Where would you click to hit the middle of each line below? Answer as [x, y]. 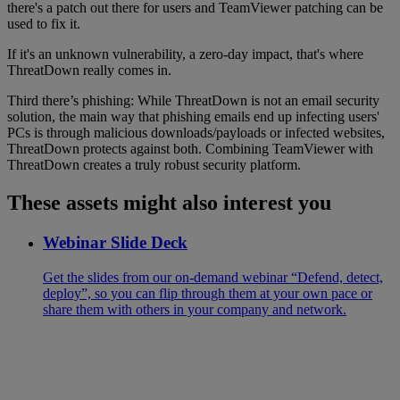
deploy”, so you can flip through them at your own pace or [208, 293]
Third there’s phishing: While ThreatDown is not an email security [193, 101]
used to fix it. [46, 24]
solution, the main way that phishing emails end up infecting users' [193, 117]
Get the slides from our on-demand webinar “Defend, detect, [213, 277]
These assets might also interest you [169, 203]
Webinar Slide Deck [115, 243]
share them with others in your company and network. [195, 309]
